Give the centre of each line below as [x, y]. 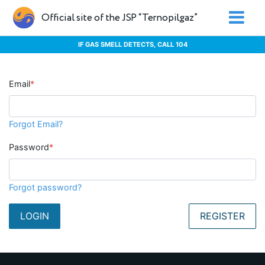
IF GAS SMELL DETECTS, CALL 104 [132, 44]
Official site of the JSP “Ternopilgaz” [119, 18]
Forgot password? [45, 188]
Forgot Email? [36, 124]
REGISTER [222, 216]
